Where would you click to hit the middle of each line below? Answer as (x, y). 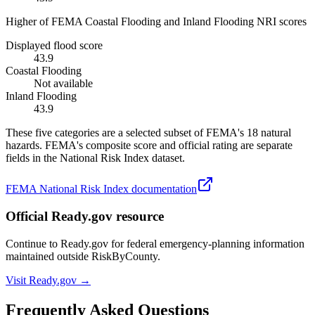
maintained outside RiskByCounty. (83, 256)
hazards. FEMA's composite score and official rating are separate (149, 146)
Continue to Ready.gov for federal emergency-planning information (155, 243)
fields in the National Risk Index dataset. (95, 158)
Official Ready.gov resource (85, 217)
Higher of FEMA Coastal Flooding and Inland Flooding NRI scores (156, 22)
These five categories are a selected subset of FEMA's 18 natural (148, 133)
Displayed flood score (54, 46)
